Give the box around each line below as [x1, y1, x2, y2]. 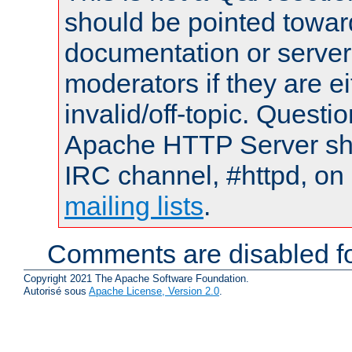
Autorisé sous [24, 284, 89, 297]
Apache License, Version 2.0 [89, 284, 219, 297]
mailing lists [64, 191, 203, 222]
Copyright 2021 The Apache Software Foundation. [24, 272, 249, 284]
